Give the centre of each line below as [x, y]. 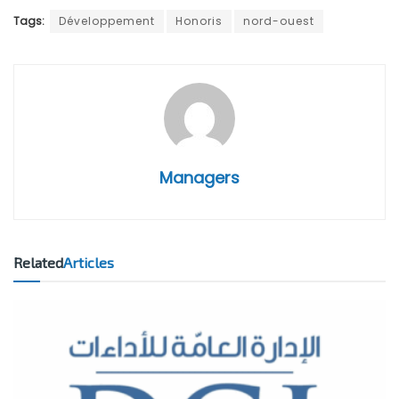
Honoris [199, 20]
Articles [89, 262]
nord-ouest [279, 20]
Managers [199, 177]
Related [38, 262]
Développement [107, 20]
